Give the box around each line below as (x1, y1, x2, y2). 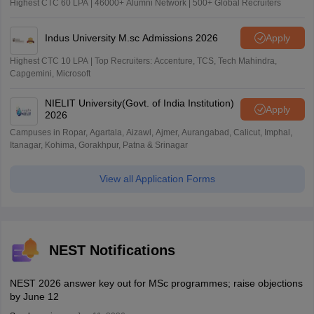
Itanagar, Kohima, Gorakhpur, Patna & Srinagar (9, 140, 188, 151)
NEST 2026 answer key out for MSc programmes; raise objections (9, 278, 303, 289)
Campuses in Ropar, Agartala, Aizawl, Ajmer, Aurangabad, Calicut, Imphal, (9, 128, 292, 138)
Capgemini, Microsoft (9, 69, 90, 79)
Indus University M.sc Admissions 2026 (44, 32, 218, 43)
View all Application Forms (99, 173, 215, 185)
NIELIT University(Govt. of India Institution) (44, 97, 234, 109)
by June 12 (9, 291, 59, 303)
